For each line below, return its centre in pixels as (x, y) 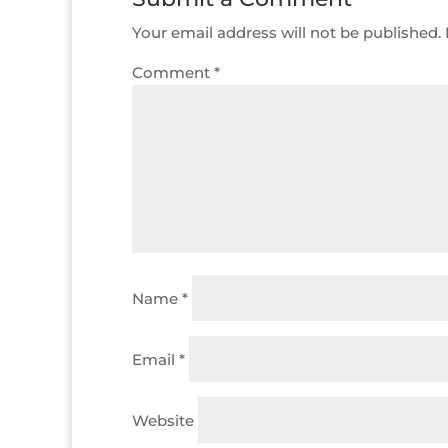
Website (163, 420)
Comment (173, 72)
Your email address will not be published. (286, 32)
